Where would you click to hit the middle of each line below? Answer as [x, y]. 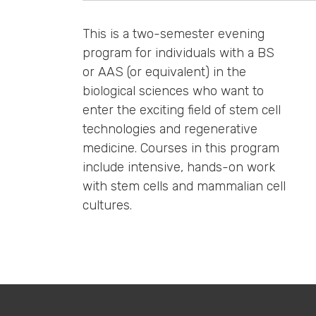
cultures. [107, 205]
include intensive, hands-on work [179, 167]
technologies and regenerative [170, 129]
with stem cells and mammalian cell [184, 186]
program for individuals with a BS [178, 53]
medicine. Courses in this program [181, 148]
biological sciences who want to [173, 91]
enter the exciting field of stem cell [182, 110]
